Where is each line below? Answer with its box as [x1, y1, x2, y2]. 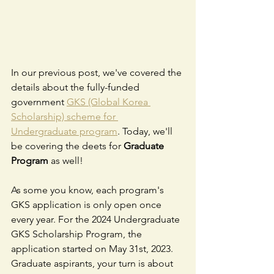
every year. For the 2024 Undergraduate [11, 213, 182, 226]
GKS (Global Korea [67, 96, 150, 108]
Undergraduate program [11, 125, 117, 138]
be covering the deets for [11, 140, 124, 152]
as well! [48, 155, 83, 167]
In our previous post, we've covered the [11, 67, 184, 79]
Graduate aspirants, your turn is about [11, 257, 176, 270]
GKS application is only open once [11, 199, 164, 211]
